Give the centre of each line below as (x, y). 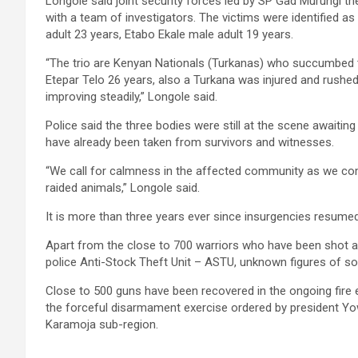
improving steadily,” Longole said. (131, 97)
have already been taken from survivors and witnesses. (190, 143)
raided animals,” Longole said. (123, 188)
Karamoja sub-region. (102, 325)
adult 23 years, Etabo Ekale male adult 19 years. (169, 35)
